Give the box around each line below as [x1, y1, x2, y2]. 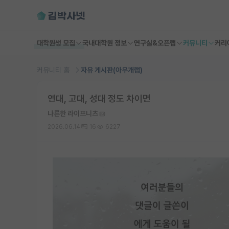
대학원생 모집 [37, 39, 75, 47]
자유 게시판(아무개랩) [81, 66, 143, 74]
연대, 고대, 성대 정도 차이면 [48, 93, 151, 104]
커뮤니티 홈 [37, 66, 72, 74]
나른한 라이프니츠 [48, 109, 98, 118]
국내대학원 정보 [82, 39, 127, 47]
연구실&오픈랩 [134, 39, 176, 47]
